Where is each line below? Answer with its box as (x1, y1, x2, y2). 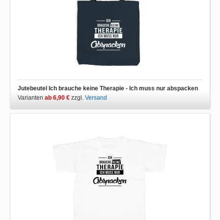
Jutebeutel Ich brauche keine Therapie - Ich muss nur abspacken (18, 85, 198, 92)
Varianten (18, 94, 45, 101)
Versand (85, 94, 107, 101)
